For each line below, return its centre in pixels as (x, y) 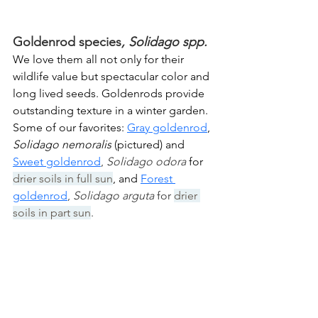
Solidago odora (148, 161)
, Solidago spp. (164, 42)
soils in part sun (52, 212)
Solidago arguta (115, 195)
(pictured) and (149, 144)
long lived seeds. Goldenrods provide (110, 93)
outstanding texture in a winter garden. (112, 110)
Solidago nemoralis (62, 144)
